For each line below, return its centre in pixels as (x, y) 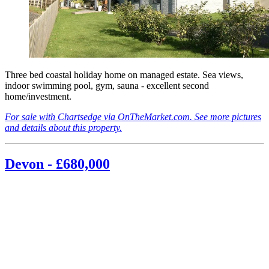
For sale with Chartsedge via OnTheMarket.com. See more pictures (133, 117)
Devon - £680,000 (57, 164)
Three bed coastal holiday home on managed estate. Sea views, (124, 75)
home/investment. (38, 97)
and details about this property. (63, 128)
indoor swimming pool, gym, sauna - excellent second (107, 86)
